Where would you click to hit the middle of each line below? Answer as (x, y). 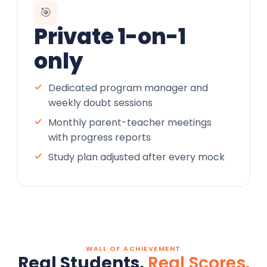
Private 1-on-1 (110, 36)
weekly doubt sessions (100, 103)
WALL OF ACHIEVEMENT (133, 248)
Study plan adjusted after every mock (136, 157)
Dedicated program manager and (128, 88)
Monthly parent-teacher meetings (130, 122)
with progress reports (100, 137)
